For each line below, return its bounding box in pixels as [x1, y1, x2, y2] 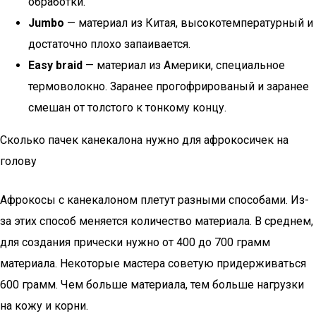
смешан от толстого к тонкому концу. [28, 101, 226, 114]
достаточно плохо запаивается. [28, 37, 190, 51]
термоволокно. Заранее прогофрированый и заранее [28, 80, 309, 93]
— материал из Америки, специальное [83, 59, 285, 72]
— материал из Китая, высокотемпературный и [64, 16, 313, 30]
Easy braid [28, 59, 83, 72]
